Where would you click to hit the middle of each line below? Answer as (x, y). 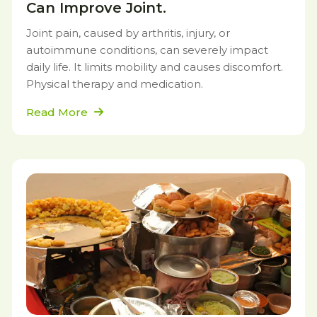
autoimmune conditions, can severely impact (147, 50)
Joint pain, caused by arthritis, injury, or (128, 33)
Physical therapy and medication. (115, 84)
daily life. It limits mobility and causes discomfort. (155, 67)
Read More (58, 112)
